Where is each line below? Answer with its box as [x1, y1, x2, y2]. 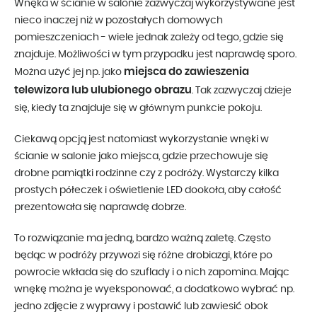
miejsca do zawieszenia [124, 66, 249, 77]
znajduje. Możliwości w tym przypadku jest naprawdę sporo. [14, 49, 296, 59]
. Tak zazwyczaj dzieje [192, 85, 292, 96]
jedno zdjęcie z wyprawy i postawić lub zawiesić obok [14, 301, 268, 311]
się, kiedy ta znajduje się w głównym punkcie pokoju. [14, 103, 262, 113]
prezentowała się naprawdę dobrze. [14, 202, 186, 212]
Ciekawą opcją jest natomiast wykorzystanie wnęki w [14, 134, 269, 144]
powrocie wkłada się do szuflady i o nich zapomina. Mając [14, 267, 289, 277]
